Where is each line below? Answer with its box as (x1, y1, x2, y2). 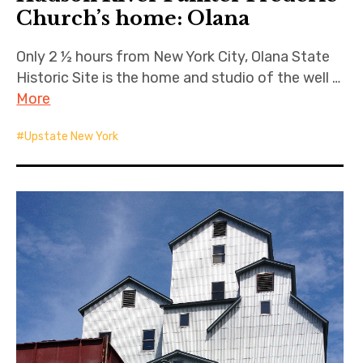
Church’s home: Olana (16, 6, 250, 30)
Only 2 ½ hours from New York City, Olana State (16, 47, 331, 66)
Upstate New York (24, 129, 119, 143)
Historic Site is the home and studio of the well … (16, 68, 341, 87)
